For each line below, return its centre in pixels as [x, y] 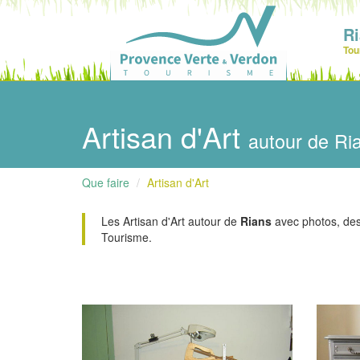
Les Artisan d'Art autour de [171, 221]
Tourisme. [127, 237]
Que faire [106, 182]
